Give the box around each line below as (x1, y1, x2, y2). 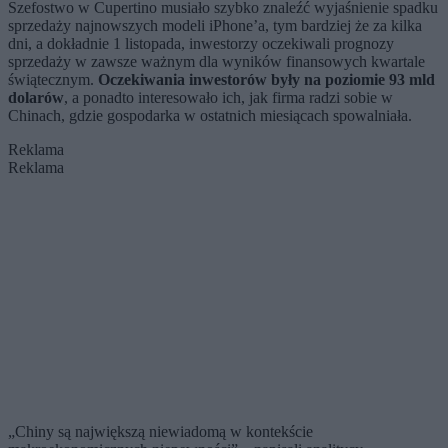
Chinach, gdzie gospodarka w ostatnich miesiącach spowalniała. (8, 106, 412, 124)
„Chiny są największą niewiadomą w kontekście (8, 422, 313, 440)
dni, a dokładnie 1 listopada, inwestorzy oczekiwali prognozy (8, 34, 394, 52)
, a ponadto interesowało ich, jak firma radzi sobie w (64, 88, 393, 106)
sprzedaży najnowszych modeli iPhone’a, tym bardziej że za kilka (8, 16, 422, 34)
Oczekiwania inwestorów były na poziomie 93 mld (98, 70, 435, 88)
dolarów (8, 88, 64, 106)
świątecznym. (8, 70, 98, 88)
